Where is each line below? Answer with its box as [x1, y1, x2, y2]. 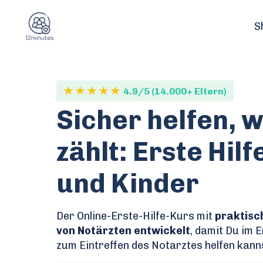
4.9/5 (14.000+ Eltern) [123, 85, 227, 97]
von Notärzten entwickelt [56, 224, 190, 237]
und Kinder [56, 167, 199, 199]
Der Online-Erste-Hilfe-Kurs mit [56, 209, 213, 222]
